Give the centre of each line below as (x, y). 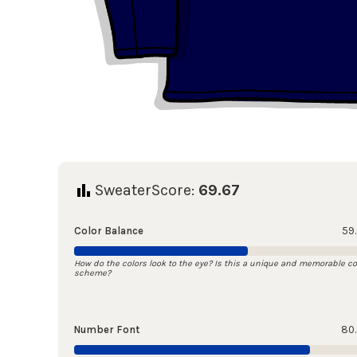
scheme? (92, 273)
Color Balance (108, 231)
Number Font (106, 330)
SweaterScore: (146, 190)
